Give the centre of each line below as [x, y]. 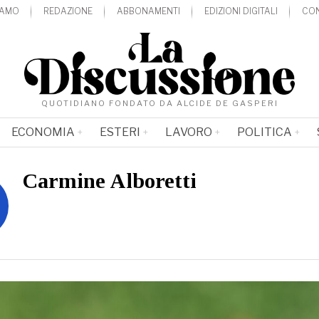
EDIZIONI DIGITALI [241, 11]
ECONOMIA [43, 132]
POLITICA [264, 132]
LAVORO [188, 132]
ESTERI [120, 132]
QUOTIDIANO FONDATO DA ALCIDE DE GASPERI [159, 104]
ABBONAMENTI [149, 11]
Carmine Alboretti [110, 181]
